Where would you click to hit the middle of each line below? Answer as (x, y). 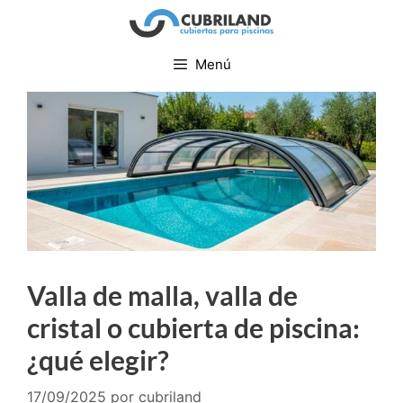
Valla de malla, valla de (162, 296)
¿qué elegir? (98, 360)
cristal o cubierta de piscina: (193, 328)
